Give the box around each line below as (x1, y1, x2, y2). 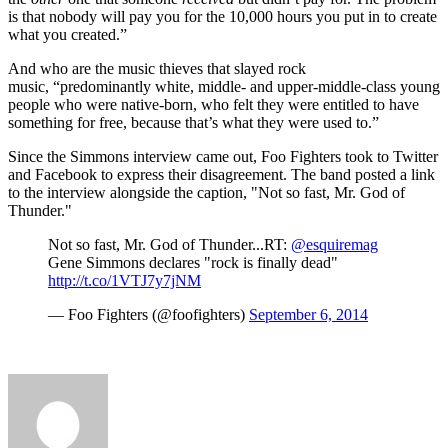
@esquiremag (291, 236, 378, 254)
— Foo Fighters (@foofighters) (48, 306, 249, 324)
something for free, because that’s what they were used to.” (8, 114, 379, 132)
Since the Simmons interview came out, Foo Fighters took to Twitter (8, 148, 438, 166)
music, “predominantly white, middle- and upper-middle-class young (8, 78, 440, 96)
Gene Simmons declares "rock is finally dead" (48, 254, 338, 272)
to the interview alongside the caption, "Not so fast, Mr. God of (8, 184, 405, 202)
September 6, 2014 (249, 306, 368, 324)
